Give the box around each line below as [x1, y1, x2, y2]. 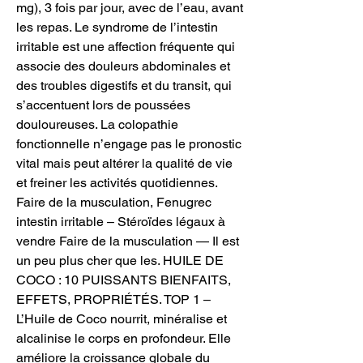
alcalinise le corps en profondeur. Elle [16, 330, 231, 346]
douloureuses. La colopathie [16, 116, 178, 132]
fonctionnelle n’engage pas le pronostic [16, 135, 241, 152]
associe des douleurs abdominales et [16, 58, 230, 74]
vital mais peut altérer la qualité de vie [16, 155, 233, 171]
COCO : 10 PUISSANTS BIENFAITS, [16, 271, 231, 288]
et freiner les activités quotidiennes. [16, 174, 217, 190]
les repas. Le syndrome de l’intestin [16, 19, 218, 35]
